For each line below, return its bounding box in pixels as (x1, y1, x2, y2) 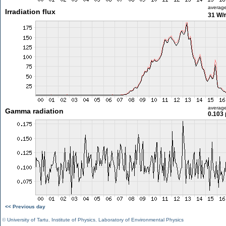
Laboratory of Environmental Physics (98, 217, 184, 222)
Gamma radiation (5, 107, 64, 115)
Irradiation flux (5, 8, 55, 16)
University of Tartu (7, 217, 48, 222)
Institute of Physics (51, 217, 95, 222)
